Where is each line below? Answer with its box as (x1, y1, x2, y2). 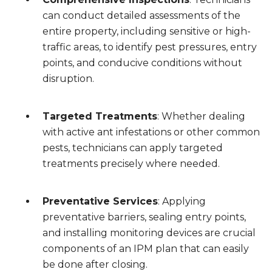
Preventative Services (42, 195, 158, 207)
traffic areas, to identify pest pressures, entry (42, 41, 257, 53)
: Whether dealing (157, 110, 245, 122)
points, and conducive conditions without (42, 57, 242, 69)
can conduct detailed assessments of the (42, 10, 240, 21)
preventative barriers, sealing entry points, (42, 211, 246, 223)
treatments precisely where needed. (42, 158, 220, 169)
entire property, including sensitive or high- (42, 25, 251, 37)
